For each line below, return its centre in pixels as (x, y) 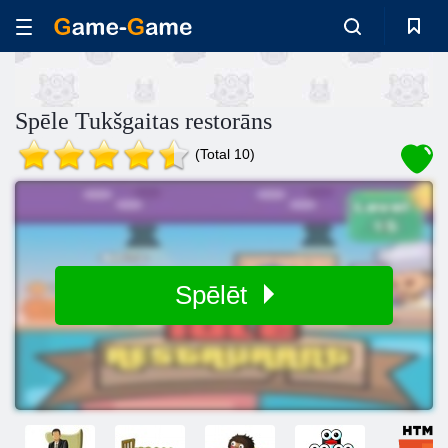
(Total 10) (225, 154)
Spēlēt (214, 295)
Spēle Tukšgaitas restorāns (143, 121)
